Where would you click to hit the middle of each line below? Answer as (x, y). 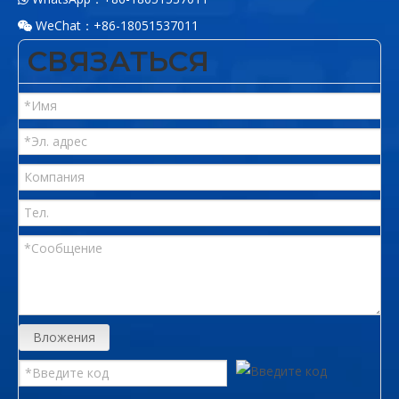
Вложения (64, 337)
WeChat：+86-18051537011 (115, 25)
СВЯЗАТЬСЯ (118, 61)
